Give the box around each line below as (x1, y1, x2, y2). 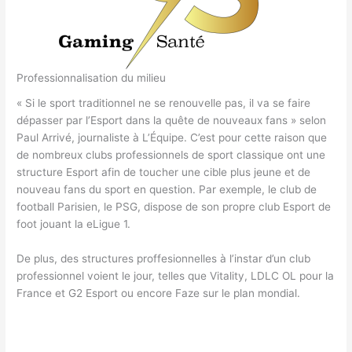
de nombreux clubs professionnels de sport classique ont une (16, 148, 326, 161)
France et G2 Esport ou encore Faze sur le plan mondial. (16, 286, 304, 299)
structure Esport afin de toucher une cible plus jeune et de (16, 165, 311, 178)
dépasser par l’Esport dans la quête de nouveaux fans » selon (16, 113, 327, 126)
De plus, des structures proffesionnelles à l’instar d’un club (16, 251, 311, 265)
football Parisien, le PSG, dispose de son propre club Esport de (16, 200, 332, 213)
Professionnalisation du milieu (16, 71, 167, 85)
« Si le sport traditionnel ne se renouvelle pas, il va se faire (16, 96, 311, 109)
